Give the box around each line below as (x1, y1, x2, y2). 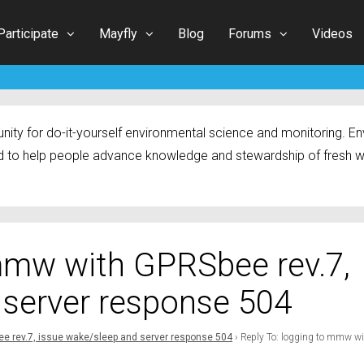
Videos (312, 25, 353, 41)
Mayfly (99, 25, 137, 41)
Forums (228, 25, 271, 41)
